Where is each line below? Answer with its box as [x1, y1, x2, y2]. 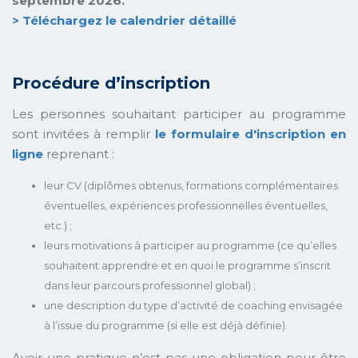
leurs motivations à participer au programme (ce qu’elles [44, 238, 336, 252]
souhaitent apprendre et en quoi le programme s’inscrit [44, 258, 331, 272]
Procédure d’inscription [12, 73, 210, 93]
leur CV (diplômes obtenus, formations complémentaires [44, 178, 338, 192]
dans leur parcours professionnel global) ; [44, 278, 256, 292]
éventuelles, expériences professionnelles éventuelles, [44, 198, 328, 212]
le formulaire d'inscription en [155, 125, 346, 141]
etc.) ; [44, 218, 72, 232]
